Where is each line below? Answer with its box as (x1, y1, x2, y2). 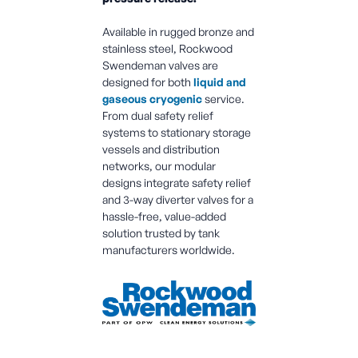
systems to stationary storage (102, 125, 251, 140)
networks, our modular (102, 159, 216, 173)
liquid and (193, 75, 246, 89)
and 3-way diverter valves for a (102, 193, 253, 207)
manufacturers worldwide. (102, 243, 235, 257)
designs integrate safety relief (102, 176, 251, 190)
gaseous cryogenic (102, 92, 202, 106)
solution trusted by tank (102, 226, 220, 241)
